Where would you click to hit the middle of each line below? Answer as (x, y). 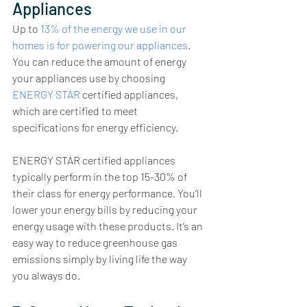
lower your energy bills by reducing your (106, 209)
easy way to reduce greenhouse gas (96, 242)
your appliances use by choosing (90, 77)
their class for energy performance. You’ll (108, 193)
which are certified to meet (76, 110)
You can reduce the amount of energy (100, 61)
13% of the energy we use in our (114, 28)
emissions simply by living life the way (101, 258)
